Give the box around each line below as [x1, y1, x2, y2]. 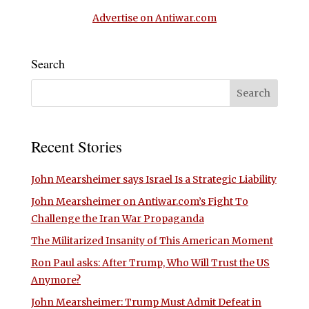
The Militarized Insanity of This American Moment [30, 235, 273, 248]
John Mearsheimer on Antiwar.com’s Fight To [30, 195, 248, 208]
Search [30, 54, 65, 72]
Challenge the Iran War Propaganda [30, 212, 204, 226]
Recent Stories [30, 136, 122, 157]
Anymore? [30, 274, 81, 287]
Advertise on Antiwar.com [92, 11, 217, 24]
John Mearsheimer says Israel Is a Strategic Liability [30, 173, 277, 186]
